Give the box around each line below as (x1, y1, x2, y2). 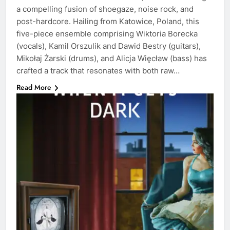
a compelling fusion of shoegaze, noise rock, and (16, 4, 194, 14)
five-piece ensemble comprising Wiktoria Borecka (16, 28, 198, 39)
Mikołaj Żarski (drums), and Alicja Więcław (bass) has (16, 53, 207, 63)
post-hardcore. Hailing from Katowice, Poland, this (16, 16, 199, 26)
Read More (16, 82, 51, 92)
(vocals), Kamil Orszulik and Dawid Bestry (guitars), (16, 41, 201, 51)
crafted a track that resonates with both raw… (16, 65, 180, 75)
